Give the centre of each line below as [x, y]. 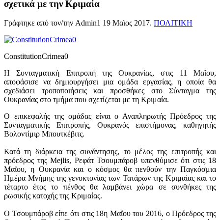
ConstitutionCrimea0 [36, 56]
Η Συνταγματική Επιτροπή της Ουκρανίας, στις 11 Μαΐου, [110, 73]
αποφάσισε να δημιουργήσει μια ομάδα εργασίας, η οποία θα [110, 82]
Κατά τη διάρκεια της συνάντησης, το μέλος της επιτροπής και [110, 152]
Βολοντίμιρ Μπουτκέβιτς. [44, 134]
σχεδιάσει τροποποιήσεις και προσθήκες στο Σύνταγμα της [110, 91]
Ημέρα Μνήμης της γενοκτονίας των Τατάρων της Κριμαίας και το [110, 178]
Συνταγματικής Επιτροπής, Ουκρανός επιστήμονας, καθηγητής [110, 125]
